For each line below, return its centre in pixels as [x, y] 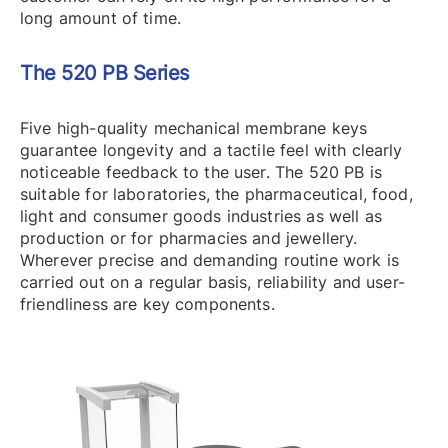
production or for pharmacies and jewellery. [189, 238]
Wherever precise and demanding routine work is [209, 260]
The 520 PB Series [104, 73]
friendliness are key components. [147, 304]
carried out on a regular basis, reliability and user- [212, 282]
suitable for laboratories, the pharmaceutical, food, [216, 194]
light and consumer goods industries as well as [201, 216]
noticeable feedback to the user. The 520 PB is [201, 172]
